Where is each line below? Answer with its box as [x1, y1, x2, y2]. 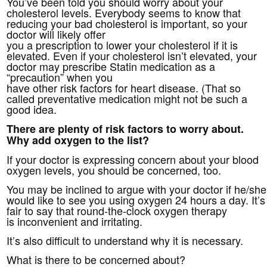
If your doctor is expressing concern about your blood [7, 151, 259, 167]
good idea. [7, 101, 57, 117]
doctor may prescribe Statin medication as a [7, 58, 216, 74]
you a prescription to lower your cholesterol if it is [7, 36, 238, 52]
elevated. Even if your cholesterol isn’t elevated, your [7, 47, 257, 63]
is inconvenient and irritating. [7, 213, 143, 229]
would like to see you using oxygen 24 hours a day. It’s [7, 191, 266, 207]
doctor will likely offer [7, 26, 106, 42]
